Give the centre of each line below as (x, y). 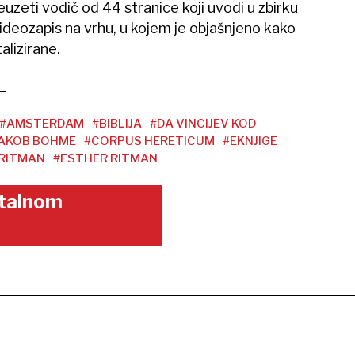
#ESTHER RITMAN (105, 158)
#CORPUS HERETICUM (149, 141)
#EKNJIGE (250, 141)
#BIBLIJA (116, 124)
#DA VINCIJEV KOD (203, 124)
